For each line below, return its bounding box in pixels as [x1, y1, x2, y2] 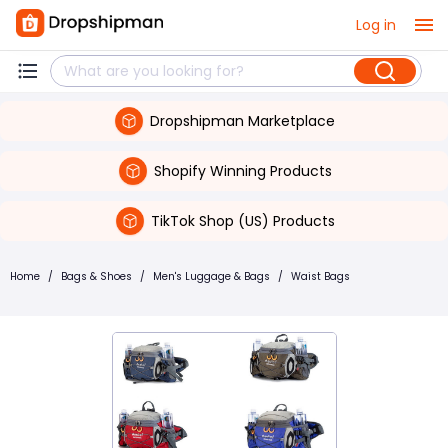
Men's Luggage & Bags [153, 269, 270, 284]
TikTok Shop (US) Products [150, 210, 335, 231]
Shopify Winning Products [153, 160, 332, 181]
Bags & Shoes [61, 269, 132, 284]
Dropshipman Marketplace [150, 110, 335, 131]
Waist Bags [291, 269, 350, 284]
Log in [356, 14, 396, 35]
